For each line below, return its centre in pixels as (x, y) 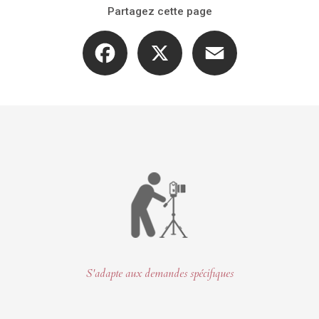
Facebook (149, 36)
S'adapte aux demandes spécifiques (159, 274)
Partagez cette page (159, 11)
